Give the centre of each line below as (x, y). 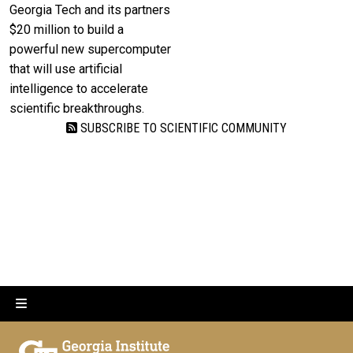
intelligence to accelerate (79, 88)
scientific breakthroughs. (77, 108)
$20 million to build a (67, 29)
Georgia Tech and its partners (90, 9)
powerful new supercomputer (90, 49)
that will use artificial (66, 69)
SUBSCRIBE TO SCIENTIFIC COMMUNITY (182, 128)
